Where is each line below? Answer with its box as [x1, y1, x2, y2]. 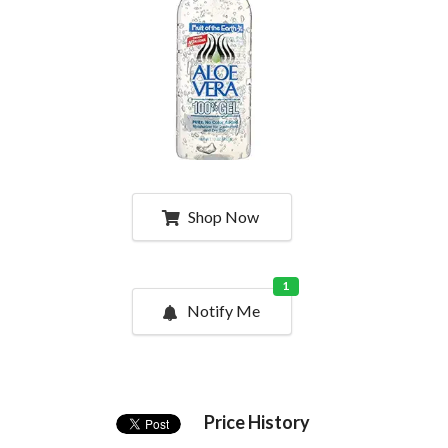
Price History [203, 411, 310, 434]
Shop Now [187, 206, 259, 226]
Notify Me [186, 301, 260, 321]
